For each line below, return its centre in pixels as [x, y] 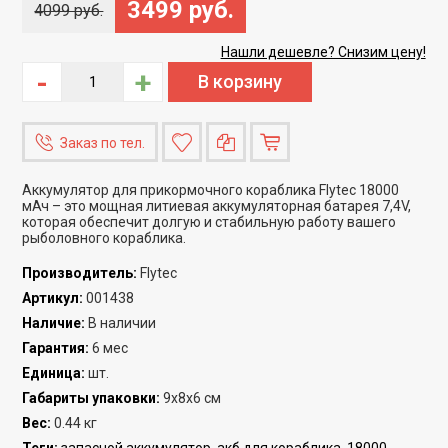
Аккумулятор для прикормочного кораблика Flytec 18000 [211, 189]
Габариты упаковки [89, 397]
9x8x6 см [192, 397]
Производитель [78, 272]
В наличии [122, 322]
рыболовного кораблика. [104, 237]
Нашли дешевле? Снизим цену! [323, 51]
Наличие [52, 322]
